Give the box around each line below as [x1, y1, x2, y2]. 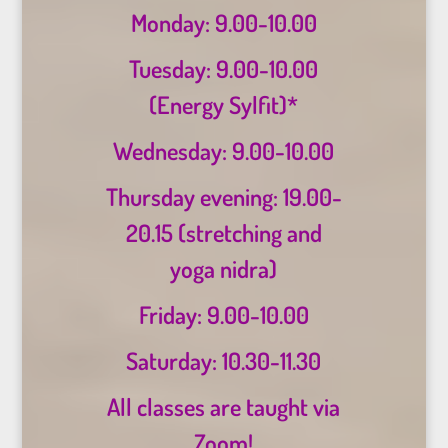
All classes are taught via [107, 391, 341, 423]
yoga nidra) [170, 253, 278, 285]
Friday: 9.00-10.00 [138, 299, 309, 331]
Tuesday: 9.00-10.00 [129, 53, 319, 85]
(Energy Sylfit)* [149, 89, 299, 121]
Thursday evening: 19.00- [105, 181, 342, 213]
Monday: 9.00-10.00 [130, 7, 317, 39]
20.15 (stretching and [125, 217, 322, 249]
